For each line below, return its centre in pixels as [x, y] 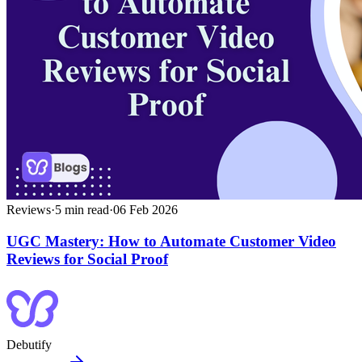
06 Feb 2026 [145, 210]
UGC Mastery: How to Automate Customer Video [171, 241]
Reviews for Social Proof [87, 259]
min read [85, 210]
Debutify [29, 345]
